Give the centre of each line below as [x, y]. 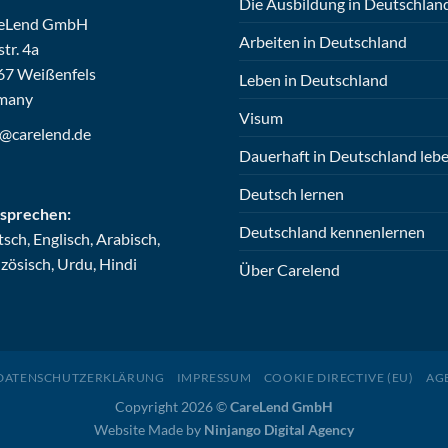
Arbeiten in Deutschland [323, 42]
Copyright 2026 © [172, 406]
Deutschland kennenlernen [332, 232]
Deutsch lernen [291, 194]
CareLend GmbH [281, 406]
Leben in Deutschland [313, 80]
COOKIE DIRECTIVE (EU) [338, 377]
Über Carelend [289, 270]
